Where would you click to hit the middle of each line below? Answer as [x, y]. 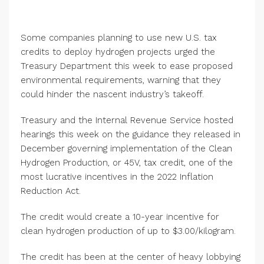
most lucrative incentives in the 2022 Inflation [117, 177]
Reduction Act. [51, 191]
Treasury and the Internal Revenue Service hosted [127, 120]
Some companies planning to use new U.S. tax [119, 38]
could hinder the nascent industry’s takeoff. [112, 94]
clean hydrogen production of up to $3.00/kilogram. [128, 231]
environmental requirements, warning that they [121, 80]
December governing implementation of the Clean [126, 148]
